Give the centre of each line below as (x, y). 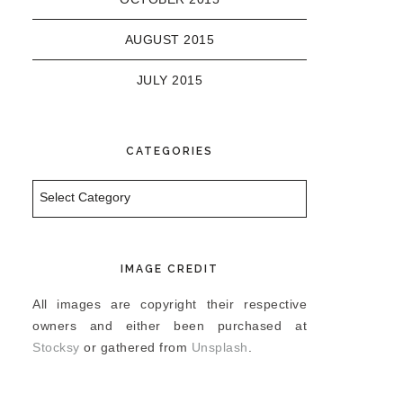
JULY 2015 (170, 80)
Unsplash (219, 347)
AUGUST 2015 (170, 40)
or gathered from (135, 347)
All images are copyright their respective (170, 304)
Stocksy (56, 347)
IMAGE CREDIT (170, 269)
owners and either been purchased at (170, 326)
